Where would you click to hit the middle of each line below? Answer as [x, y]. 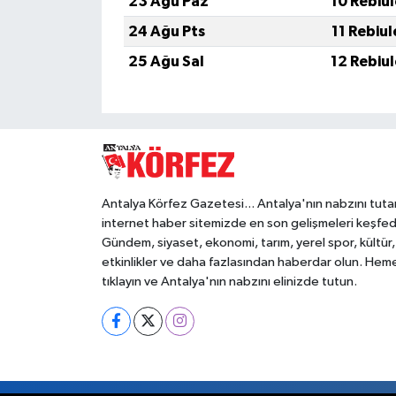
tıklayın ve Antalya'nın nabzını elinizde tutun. [229, 281]
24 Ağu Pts [166, 31]
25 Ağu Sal [166, 61]
